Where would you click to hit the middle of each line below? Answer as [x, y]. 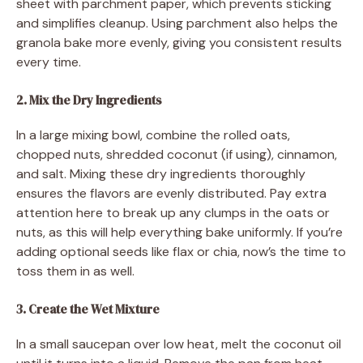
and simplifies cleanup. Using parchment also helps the [177, 23]
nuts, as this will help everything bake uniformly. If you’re [179, 232]
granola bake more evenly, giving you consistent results [179, 42]
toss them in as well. [75, 271]
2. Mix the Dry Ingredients [89, 100]
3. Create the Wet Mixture [88, 309]
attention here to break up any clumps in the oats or [173, 212]
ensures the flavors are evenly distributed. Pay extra [171, 193]
